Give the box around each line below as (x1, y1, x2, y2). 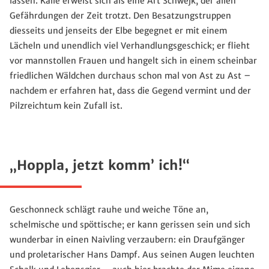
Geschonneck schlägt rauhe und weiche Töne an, (10, 204, 208, 216)
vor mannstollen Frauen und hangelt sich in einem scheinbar (10, 55, 257, 67)
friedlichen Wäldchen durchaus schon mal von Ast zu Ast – (10, 70, 251, 82)
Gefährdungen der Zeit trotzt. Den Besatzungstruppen (10, 10, 231, 22)
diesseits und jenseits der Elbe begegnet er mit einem (10, 25, 227, 37)
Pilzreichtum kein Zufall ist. (10, 100, 122, 112)
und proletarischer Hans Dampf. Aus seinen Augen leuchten (10, 249, 255, 261)
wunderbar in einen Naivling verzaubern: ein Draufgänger (10, 234, 245, 246)
